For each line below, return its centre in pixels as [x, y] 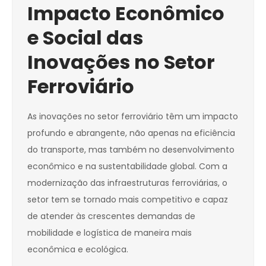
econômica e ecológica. [78, 250]
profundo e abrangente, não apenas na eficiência [131, 133]
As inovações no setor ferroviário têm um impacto [133, 117]
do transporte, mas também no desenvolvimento [131, 150]
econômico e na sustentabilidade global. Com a [127, 167]
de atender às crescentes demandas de [111, 216]
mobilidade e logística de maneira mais [110, 233]
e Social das [85, 38]
